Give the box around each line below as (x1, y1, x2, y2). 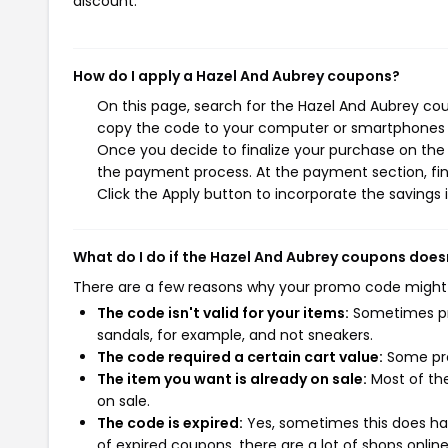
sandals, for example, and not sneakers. (97, 324, 373, 345)
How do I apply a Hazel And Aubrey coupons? (73, 65, 400, 86)
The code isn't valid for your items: (97, 302, 349, 323)
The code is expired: (97, 412, 243, 433)
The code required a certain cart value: (97, 346, 383, 367)
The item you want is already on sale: (97, 368, 367, 389)
